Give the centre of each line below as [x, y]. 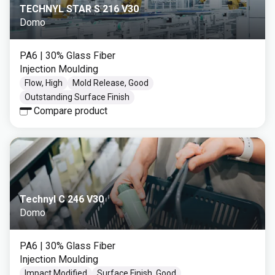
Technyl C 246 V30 [62, 199]
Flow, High [44, 83]
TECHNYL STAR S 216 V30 [79, 9]
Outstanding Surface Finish [77, 97]
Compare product [71, 111]
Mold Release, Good [110, 83]
